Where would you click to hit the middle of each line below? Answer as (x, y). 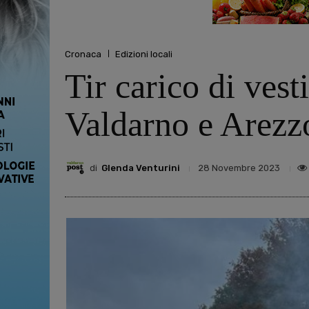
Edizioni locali (144, 54)
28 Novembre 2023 (239, 168)
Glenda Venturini (141, 168)
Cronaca (83, 54)
